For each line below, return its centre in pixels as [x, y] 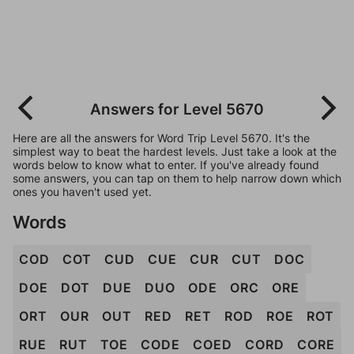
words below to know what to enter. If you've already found [166, 165]
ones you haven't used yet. [82, 192]
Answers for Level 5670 [177, 109]
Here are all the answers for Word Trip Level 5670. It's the [161, 138]
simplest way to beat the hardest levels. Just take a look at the [175, 151]
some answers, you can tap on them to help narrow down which [177, 178]
